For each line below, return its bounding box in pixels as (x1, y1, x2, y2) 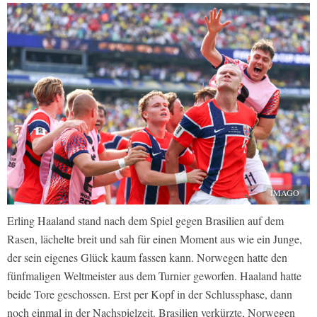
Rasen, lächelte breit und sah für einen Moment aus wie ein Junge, (7, 231, 302, 247)
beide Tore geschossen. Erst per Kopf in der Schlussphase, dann (7, 287, 292, 302)
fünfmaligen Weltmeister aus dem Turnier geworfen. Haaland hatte (7, 268, 301, 284)
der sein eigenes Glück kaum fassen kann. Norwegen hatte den (7, 250, 287, 265)
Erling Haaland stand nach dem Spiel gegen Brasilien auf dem (7, 213, 284, 229)
